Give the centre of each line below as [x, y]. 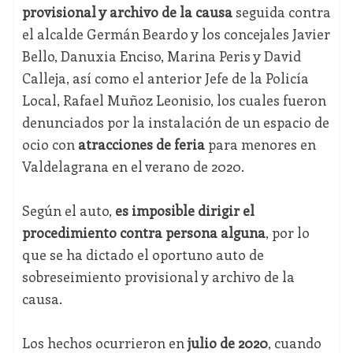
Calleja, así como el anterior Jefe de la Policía [165, 78]
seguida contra [281, 12]
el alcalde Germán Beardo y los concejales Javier [176, 34]
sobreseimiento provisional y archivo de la [158, 277]
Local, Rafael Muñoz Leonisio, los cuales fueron [174, 100]
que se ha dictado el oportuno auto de [143, 255]
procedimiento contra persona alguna [143, 233]
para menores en [260, 145]
